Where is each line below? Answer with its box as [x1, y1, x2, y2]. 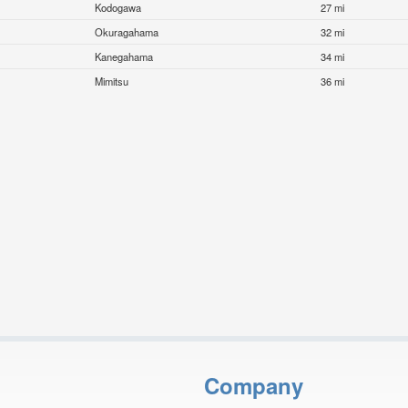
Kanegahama [95, 49, 154, 65]
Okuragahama [95, 25, 159, 40]
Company [204, 369, 303, 401]
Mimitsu [95, 74, 129, 89]
